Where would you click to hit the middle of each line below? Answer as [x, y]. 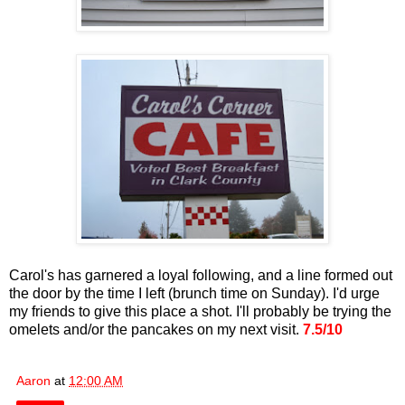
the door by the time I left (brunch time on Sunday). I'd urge [194, 294]
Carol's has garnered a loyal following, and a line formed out [201, 276]
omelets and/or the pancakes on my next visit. [156, 330]
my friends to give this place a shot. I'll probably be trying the [200, 312]
